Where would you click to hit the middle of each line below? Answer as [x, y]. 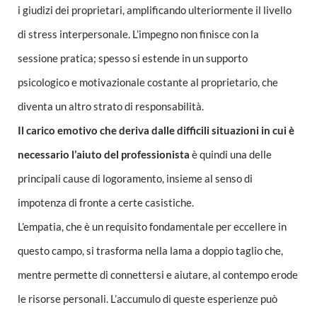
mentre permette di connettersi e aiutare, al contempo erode [158, 275]
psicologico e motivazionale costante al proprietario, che [148, 82]
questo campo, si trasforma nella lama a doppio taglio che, [150, 251]
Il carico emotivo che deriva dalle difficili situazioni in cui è [156, 131]
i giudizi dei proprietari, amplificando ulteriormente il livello [155, 10]
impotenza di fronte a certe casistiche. [106, 203]
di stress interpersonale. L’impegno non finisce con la [138, 34]
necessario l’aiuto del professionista [104, 155]
